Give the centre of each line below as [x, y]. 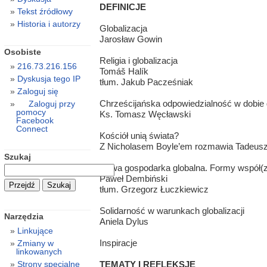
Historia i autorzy [49, 24]
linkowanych [39, 252]
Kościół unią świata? [139, 136]
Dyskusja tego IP [49, 79]
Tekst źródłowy [45, 12]
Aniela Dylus [124, 222]
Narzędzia [24, 217]
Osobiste [22, 52]
